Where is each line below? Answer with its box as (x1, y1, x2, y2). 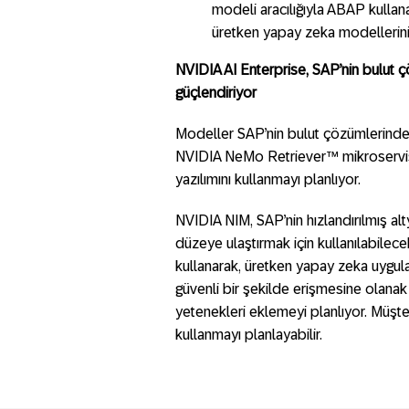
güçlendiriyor (175, 85, 257, 100)
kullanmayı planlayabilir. (175, 327, 322, 342)
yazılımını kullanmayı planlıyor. (175, 172, 361, 187)
